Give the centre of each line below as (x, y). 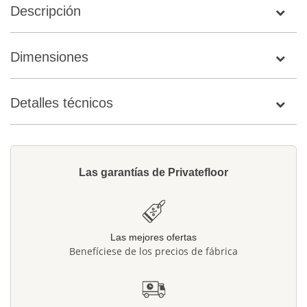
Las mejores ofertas (153, 237)
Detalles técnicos (62, 103)
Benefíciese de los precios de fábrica (153, 251)
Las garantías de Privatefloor (153, 173)
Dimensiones (49, 57)
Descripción (46, 11)
